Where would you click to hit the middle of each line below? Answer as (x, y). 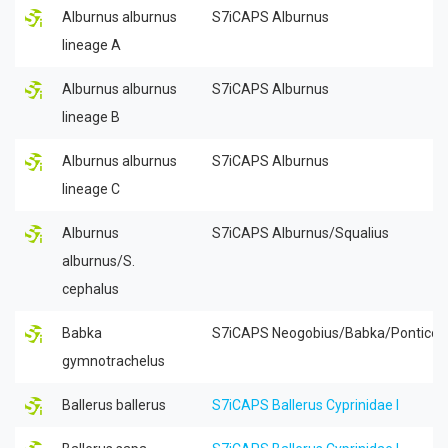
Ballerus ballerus (114, 404)
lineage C (91, 188)
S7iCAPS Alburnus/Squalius (300, 232)
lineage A (91, 44)
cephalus (90, 288)
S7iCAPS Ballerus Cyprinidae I (305, 404)
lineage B (91, 116)
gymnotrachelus (113, 360)
